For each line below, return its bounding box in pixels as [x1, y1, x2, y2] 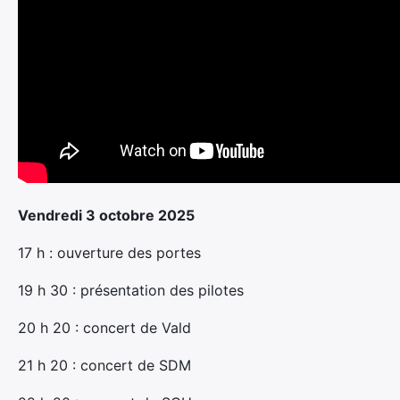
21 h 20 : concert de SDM [18, 356, 191, 374]
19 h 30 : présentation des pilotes [18, 281, 244, 299]
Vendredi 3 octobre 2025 [18, 206, 195, 224]
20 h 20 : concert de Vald [18, 319, 191, 337]
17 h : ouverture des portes [18, 244, 201, 262]
